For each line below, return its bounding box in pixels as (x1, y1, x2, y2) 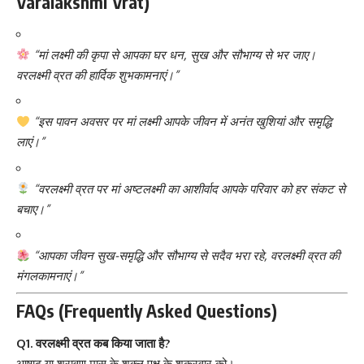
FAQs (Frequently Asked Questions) (16, 300, 277, 323)
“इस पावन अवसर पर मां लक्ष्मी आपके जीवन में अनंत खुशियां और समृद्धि (33, 114, 332, 130)
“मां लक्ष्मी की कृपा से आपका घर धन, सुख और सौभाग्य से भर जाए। (33, 46, 317, 63)
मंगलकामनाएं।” (16, 268, 83, 284)
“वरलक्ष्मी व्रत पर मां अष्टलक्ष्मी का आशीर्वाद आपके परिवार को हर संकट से (33, 180, 346, 197)
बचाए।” (16, 201, 50, 217)
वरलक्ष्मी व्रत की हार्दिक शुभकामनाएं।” (16, 67, 179, 83)
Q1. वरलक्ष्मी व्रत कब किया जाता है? (16, 335, 170, 351)
